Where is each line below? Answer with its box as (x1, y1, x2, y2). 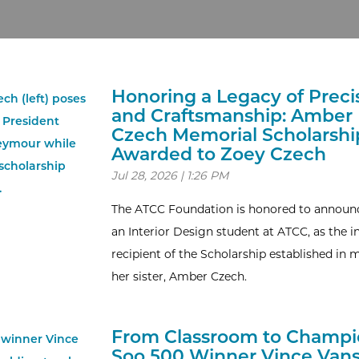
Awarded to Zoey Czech (111, 143, 326, 165)
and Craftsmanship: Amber (111, 105, 353, 127)
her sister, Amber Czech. (111, 269, 247, 284)
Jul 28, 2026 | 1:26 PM (111, 168, 228, 183)
